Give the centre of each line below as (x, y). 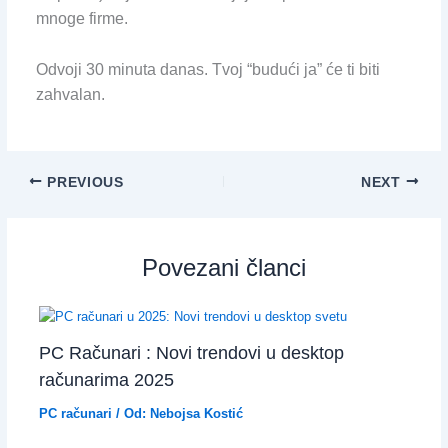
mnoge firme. (81, 19)
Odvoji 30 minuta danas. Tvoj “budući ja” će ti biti (207, 69)
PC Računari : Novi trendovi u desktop (191, 353)
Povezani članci (224, 267)
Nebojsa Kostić (196, 414)
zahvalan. (70, 94)
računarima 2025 (106, 380)
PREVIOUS (83, 182)
